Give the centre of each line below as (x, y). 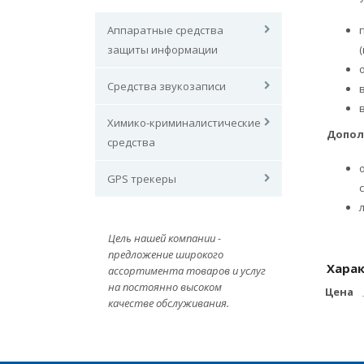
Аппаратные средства (165, 30)
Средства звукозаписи (167, 86)
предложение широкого (166, 254)
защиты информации (162, 50)
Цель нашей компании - (165, 238)
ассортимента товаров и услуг (187, 271)
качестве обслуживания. (169, 303)
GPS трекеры (142, 179)
